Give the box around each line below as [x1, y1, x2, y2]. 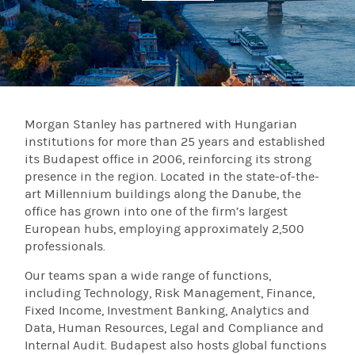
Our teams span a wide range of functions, [25, 269, 272, 283]
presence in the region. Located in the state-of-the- [25, 170, 320, 184]
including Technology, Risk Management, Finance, [25, 286, 315, 300]
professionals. [25, 239, 106, 254]
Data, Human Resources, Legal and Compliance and [25, 321, 325, 335]
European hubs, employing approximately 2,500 [25, 222, 305, 236]
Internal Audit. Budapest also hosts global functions [25, 338, 327, 353]
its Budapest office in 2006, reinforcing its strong [25, 152, 312, 166]
